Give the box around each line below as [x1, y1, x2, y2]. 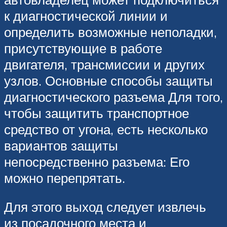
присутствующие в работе [4, 40, 162, 56]
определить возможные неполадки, [4, 23, 217, 40]
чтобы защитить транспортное [4, 104, 189, 121]
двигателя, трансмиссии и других [4, 56, 205, 72]
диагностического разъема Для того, [4, 88, 223, 105]
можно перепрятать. [4, 169, 125, 186]
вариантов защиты [4, 137, 118, 154]
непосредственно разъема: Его [4, 153, 190, 170]
